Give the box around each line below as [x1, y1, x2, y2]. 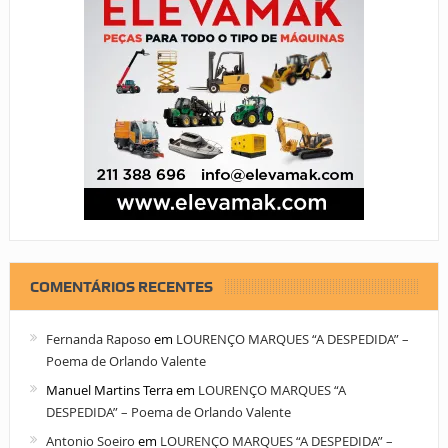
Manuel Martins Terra [45, 381, 173, 400]
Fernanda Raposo [45, 330, 151, 349]
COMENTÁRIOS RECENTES [29, 278, 213, 297]
